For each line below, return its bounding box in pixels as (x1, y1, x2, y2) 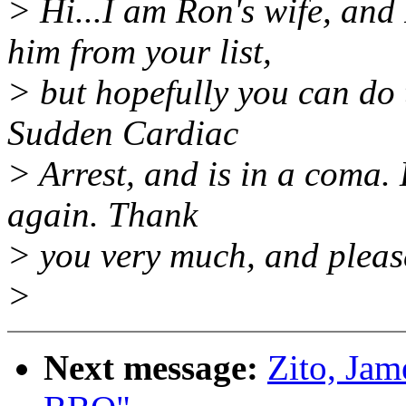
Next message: (43, 348, 258, 388)
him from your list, (7, 32, 272, 72)
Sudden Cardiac (7, 113, 238, 153)
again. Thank (7, 195, 198, 235)
